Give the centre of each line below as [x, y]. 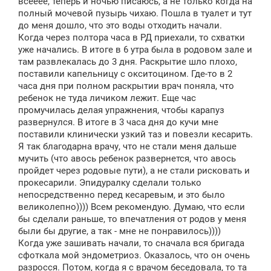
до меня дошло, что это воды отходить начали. [120, 25]
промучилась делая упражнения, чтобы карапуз [121, 110]
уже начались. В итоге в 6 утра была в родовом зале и [135, 49]
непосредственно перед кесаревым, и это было [122, 194]
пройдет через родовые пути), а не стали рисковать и [134, 170]
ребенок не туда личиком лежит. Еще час [107, 98]
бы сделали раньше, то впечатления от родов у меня [132, 219]
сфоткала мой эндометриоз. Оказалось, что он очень [134, 255]
